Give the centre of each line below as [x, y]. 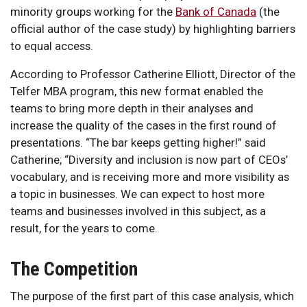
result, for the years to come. [84, 228]
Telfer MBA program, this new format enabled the [137, 91]
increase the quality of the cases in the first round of [144, 125]
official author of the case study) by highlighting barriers [153, 28]
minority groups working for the [93, 11]
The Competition [74, 269]
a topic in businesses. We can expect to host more [137, 194]
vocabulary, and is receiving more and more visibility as [150, 176]
